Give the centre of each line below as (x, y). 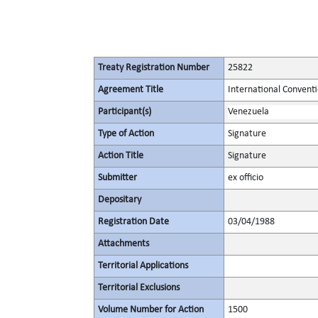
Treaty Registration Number (154, 68)
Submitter (117, 178)
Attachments (124, 244)
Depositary (120, 200)
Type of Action (126, 134)
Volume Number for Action (151, 310)
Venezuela (248, 112)
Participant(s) (125, 112)
